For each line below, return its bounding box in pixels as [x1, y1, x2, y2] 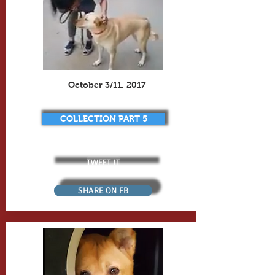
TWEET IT [87, 156, 120, 167]
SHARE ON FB [77, 185, 128, 196]
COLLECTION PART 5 [60, 114, 147, 123]
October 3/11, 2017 [68, 80, 146, 90]
